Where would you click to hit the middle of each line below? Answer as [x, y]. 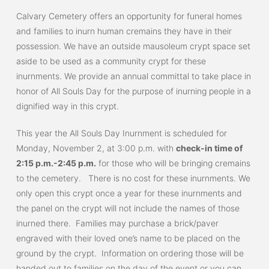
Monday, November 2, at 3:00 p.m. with [96, 148]
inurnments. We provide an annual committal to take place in [133, 76]
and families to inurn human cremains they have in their [124, 31]
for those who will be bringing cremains [173, 163]
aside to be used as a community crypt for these [111, 61]
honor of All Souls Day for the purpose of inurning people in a [133, 91]
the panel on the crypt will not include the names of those [128, 208]
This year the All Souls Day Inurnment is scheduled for [121, 133]
